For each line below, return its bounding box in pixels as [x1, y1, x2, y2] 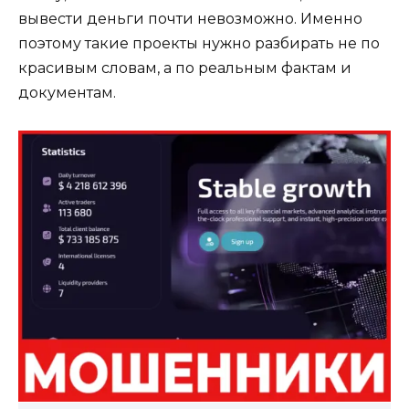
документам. [18, 84, 116, 102]
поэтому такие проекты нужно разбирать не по [18, 35, 380, 53]
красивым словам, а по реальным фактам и [18, 59, 351, 78]
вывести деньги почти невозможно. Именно [18, 10, 362, 28]
